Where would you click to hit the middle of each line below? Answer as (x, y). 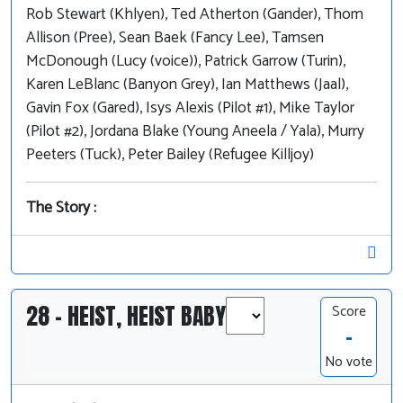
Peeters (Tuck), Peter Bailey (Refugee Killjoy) (170, 156)
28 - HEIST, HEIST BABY (126, 316)
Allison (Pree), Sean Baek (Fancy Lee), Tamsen (175, 39)
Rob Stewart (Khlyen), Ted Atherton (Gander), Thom (195, 15)
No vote (349, 363)
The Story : (61, 209)
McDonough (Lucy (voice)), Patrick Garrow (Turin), (186, 62)
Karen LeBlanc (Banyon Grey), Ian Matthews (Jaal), (187, 85)
